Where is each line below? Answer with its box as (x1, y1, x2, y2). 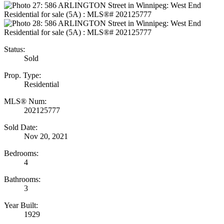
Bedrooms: (4, 148, 38, 157)
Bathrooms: (4, 174, 40, 183)
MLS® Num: (4, 96, 46, 105)
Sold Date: (4, 122, 37, 131)
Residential (24, 79, 59, 88)
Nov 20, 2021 (24, 131, 68, 140)
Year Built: (4, 200, 38, 209)
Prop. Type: (4, 70, 41, 79)
